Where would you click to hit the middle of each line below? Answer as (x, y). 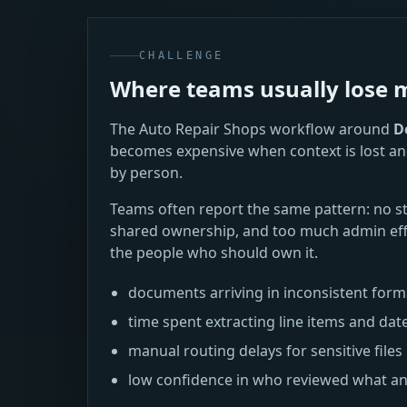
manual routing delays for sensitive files (265, 351)
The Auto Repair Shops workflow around (252, 129)
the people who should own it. (214, 253)
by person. (146, 173)
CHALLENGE (182, 55)
